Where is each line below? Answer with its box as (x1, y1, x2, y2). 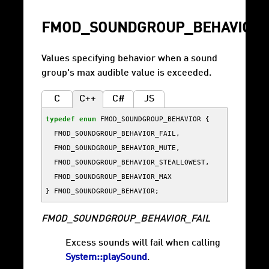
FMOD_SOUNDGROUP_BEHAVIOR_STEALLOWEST (54, 158, 205, 167)
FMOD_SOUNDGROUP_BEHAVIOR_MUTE (54, 144, 176, 153)
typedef (46, 115, 75, 124)
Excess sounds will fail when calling (65, 238, 220, 249)
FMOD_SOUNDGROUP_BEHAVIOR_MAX (54, 172, 172, 181)
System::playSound (65, 253, 147, 263)
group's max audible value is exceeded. (41, 68, 211, 79)
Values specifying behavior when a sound (41, 54, 217, 64)
